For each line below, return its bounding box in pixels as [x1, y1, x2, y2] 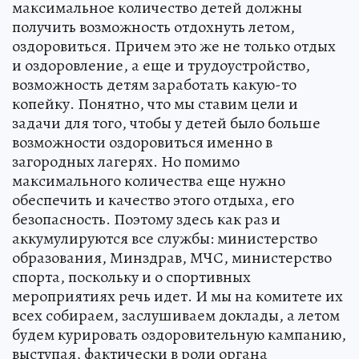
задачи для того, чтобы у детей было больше [12, 111, 321, 134]
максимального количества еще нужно [12, 169, 285, 192]
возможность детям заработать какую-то [12, 73, 296, 95]
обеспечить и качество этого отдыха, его [12, 188, 294, 211]
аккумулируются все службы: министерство [12, 227, 317, 249]
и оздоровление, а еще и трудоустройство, [12, 54, 310, 76]
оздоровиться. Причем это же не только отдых [12, 34, 336, 57]
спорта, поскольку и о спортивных [12, 265, 251, 288]
